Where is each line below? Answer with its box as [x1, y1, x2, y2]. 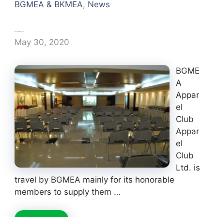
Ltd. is [175, 162, 200, 172]
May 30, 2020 [15, 37, 69, 47]
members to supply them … [15, 186, 121, 197]
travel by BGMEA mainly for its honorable [15, 174, 174, 185]
